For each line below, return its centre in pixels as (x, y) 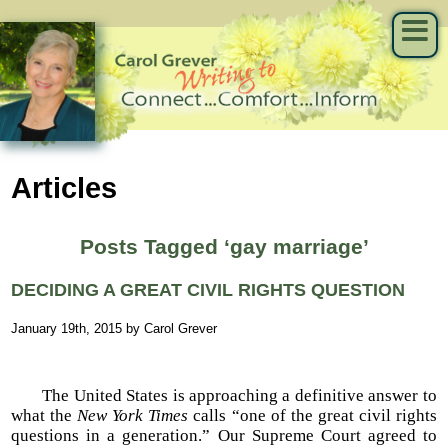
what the (44, 416)
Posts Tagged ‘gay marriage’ (224, 246)
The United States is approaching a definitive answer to (224, 396)
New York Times (133, 416)
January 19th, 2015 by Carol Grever (114, 328)
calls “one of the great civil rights (312, 416)
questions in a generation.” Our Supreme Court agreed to (224, 436)
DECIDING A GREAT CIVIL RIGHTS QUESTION (208, 289)
